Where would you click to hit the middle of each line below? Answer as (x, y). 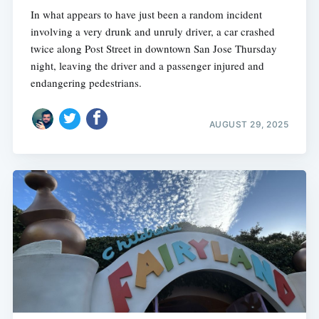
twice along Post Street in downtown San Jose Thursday (153, 48)
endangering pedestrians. (86, 82)
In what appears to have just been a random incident (146, 14)
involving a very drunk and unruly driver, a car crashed (152, 31)
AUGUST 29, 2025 (249, 125)
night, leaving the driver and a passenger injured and (147, 65)
